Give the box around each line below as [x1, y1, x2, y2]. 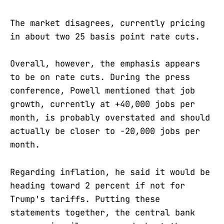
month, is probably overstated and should [10, 112, 210, 123]
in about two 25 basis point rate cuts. [10, 31, 200, 42]
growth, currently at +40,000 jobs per [10, 98, 195, 110]
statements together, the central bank [10, 206, 195, 218]
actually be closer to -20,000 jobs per [10, 125, 200, 137]
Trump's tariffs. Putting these [10, 193, 160, 204]
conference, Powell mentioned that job [10, 85, 195, 96]
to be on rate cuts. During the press [10, 71, 190, 83]
